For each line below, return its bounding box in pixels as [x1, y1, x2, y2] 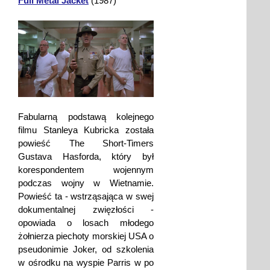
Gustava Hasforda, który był [18, 151, 154, 162]
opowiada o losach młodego [18, 217, 154, 228]
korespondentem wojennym [18, 164, 154, 175]
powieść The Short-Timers [18, 137, 154, 148]
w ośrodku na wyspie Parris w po [18, 257, 154, 268]
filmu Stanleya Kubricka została [18, 124, 154, 135]
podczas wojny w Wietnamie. [18, 177, 154, 188]
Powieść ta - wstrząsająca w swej [18, 190, 154, 201]
